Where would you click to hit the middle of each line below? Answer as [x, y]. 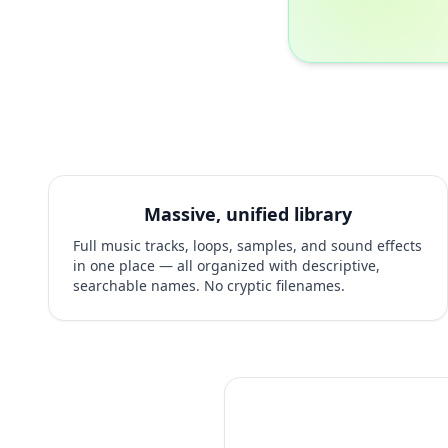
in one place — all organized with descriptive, [226, 266]
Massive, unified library [248, 214]
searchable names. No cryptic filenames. [209, 286]
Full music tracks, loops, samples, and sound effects [247, 246]
